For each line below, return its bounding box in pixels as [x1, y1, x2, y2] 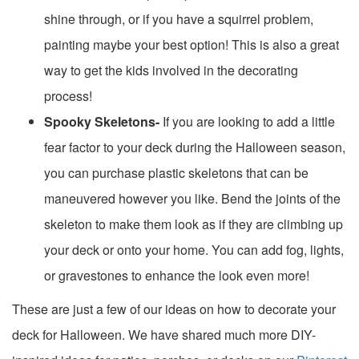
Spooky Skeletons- [44, 111, 163, 131]
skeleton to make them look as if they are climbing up [44, 214, 343, 233]
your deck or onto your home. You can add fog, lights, [44, 240, 344, 259]
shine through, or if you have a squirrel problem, [44, 9, 313, 28]
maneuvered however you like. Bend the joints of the [44, 188, 341, 208]
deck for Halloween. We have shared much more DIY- [12, 325, 316, 344]
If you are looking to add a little [163, 111, 335, 131]
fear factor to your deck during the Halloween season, [44, 137, 345, 156]
